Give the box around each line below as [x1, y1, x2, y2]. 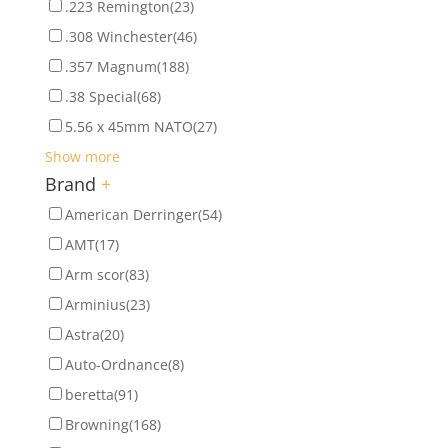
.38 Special [64, 86, 137, 106]
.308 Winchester [64, 26, 173, 46]
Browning [64, 414, 129, 434]
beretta [64, 384, 114, 404]
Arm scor [64, 264, 125, 284]
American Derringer [64, 204, 198, 224]
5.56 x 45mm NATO [64, 116, 193, 136]
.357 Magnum [64, 56, 157, 76]
